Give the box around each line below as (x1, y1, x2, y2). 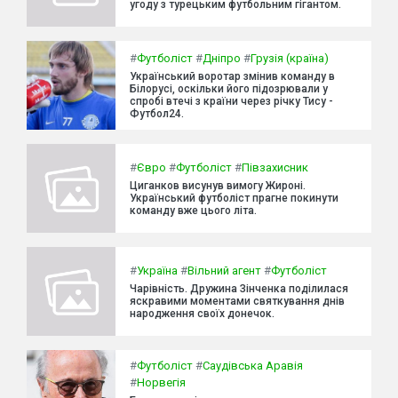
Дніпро (203, 52, 241, 66)
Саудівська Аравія (203, 358, 303, 372)
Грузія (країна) (251, 52, 329, 66)
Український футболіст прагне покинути (130, 192, 338, 205)
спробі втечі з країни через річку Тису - (130, 95, 333, 108)
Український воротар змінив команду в (130, 70, 335, 84)
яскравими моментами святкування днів (130, 295, 345, 308)
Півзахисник (242, 161, 308, 175)
